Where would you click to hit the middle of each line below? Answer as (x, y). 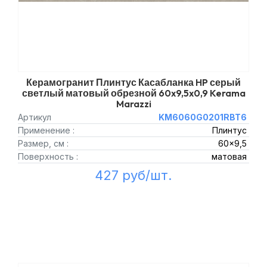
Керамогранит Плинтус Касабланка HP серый (133, 82)
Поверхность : (48, 156)
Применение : (46, 130)
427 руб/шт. (133, 175)
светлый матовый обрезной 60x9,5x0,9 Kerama (133, 93)
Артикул (35, 117)
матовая (229, 156)
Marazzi (133, 104)
